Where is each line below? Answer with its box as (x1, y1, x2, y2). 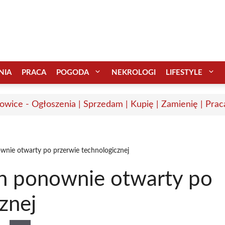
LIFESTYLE (166, 68, 202, 76)
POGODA (56, 68, 89, 76)
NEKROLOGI (111, 68, 156, 76)
